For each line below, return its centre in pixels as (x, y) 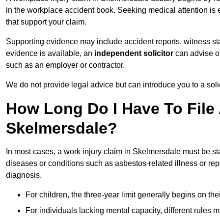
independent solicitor (134, 54)
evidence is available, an (50, 54)
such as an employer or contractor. (65, 65)
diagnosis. (24, 175)
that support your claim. (46, 22)
